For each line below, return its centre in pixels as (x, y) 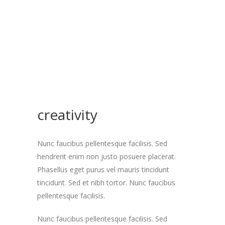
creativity (67, 115)
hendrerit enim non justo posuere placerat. (106, 156)
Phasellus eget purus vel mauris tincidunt (103, 170)
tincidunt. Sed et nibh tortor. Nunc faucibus (106, 183)
